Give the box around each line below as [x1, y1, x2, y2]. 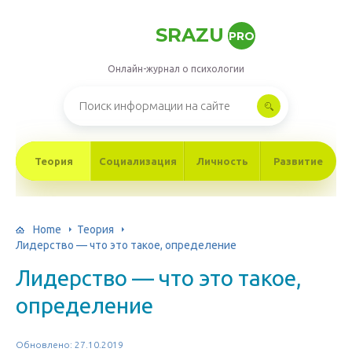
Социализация [99, 156, 178, 167]
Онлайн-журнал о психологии [108, 64, 244, 74]
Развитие [273, 156, 324, 167]
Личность [196, 156, 249, 167]
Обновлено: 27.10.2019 [16, 339, 123, 350]
